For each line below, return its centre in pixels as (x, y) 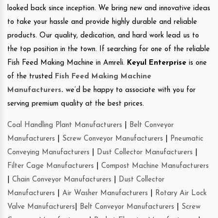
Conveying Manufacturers (48, 152)
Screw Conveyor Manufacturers (113, 139)
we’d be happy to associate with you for (129, 90)
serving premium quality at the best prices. (76, 104)
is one (197, 63)
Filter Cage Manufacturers (51, 166)
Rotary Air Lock (181, 193)
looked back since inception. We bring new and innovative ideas (109, 8)
